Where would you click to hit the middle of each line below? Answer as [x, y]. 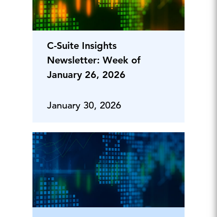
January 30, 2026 [84, 105]
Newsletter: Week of [93, 60]
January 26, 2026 [86, 74]
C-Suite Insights [82, 45]
